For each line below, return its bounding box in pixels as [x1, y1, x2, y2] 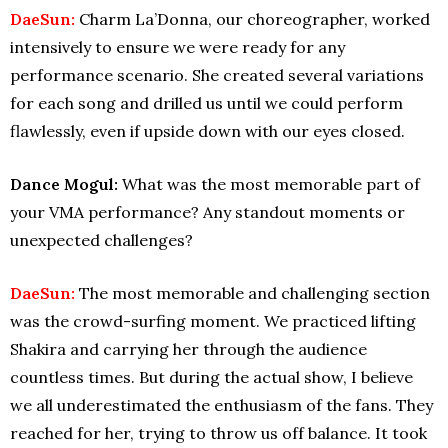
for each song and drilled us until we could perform [10, 92, 403, 113]
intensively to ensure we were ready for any [10, 36, 345, 57]
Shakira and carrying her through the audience [10, 338, 367, 359]
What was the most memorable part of [118, 173, 420, 194]
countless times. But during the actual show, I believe [10, 366, 413, 387]
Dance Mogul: [10, 173, 118, 194]
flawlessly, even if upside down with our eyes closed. [10, 120, 405, 141]
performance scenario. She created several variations [10, 64, 424, 85]
